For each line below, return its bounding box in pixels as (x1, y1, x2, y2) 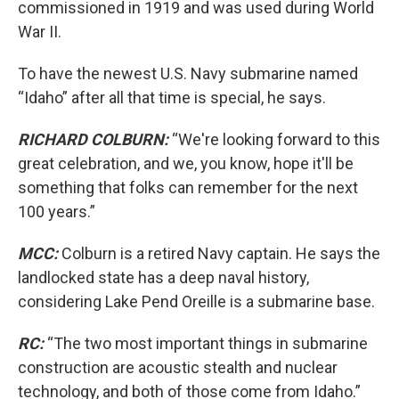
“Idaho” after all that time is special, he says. (18, 88, 326, 107)
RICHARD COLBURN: (18, 130, 168, 149)
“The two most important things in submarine (44, 334, 368, 353)
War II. (18, 22, 61, 41)
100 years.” (18, 202, 95, 221)
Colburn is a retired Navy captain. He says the (58, 244, 380, 263)
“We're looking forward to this (168, 130, 380, 149)
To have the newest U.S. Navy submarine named (18, 64, 358, 83)
